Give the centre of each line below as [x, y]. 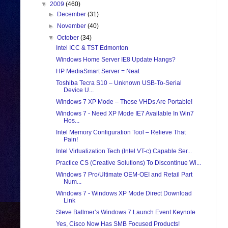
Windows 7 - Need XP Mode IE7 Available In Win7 [125, 114]
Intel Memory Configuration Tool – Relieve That [121, 133]
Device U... [78, 90]
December [73, 15]
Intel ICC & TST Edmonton [92, 48]
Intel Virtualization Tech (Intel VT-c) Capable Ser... [124, 151]
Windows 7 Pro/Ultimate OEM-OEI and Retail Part [124, 175]
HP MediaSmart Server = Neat [97, 72]
